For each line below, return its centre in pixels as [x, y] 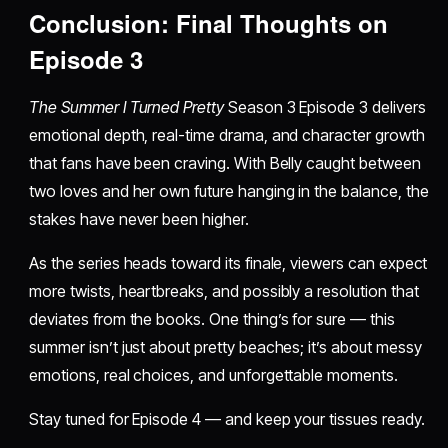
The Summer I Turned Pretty [126, 107]
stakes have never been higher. [139, 219]
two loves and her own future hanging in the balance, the [229, 191]
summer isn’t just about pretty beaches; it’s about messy [225, 347]
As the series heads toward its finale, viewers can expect [228, 263]
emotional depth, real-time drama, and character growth [227, 135]
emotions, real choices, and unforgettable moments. [213, 375]
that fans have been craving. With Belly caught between [225, 163]
